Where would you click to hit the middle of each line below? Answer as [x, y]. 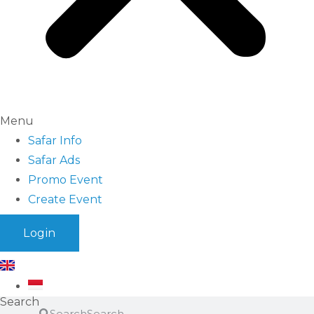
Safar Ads [54, 160]
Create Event [65, 199]
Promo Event [66, 179]
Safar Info [55, 140]
